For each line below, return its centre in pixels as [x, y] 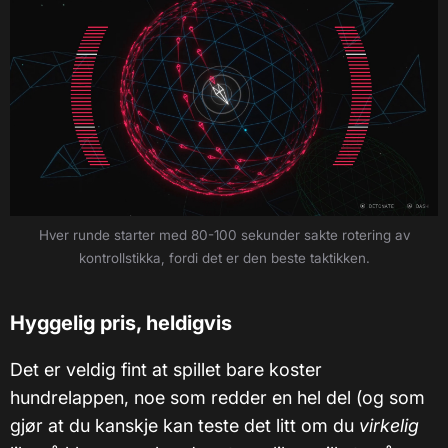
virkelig [389, 425]
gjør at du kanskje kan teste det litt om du [184, 425]
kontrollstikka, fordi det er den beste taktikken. [224, 257]
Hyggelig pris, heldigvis [121, 322]
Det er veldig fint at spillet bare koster [166, 369]
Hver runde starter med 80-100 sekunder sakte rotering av [224, 234]
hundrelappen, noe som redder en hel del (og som [217, 397]
